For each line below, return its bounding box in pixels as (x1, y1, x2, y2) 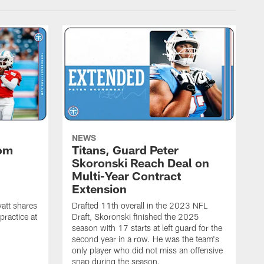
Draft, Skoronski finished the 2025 (72, 212, 199, 222)
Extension (72, 181, 127, 196)
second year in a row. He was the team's (72, 234, 219, 245)
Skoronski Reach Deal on (72, 156, 209, 170)
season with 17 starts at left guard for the (72, 223, 222, 233)
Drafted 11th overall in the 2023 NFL (72, 200, 207, 211)
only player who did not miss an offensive (72, 245, 223, 256)
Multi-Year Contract (72, 169, 181, 183)
